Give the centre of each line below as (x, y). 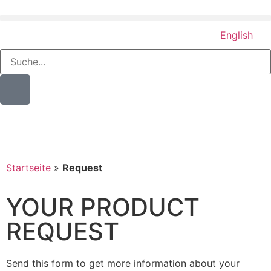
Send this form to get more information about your (123, 263)
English (237, 35)
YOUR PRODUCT (103, 207)
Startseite (28, 168)
